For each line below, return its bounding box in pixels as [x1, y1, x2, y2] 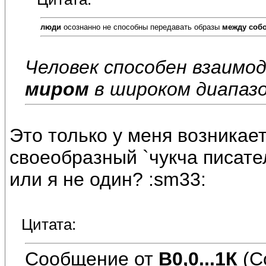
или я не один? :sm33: [9, 169, 206, 191]
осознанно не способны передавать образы [61, 22, 222, 31]
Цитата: [21, 216, 76, 234]
